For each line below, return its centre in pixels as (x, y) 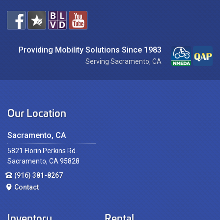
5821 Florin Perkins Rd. (42, 151)
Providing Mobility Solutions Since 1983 (90, 50)
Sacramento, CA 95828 (43, 161)
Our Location (37, 112)
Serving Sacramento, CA (124, 61)
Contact (27, 187)
